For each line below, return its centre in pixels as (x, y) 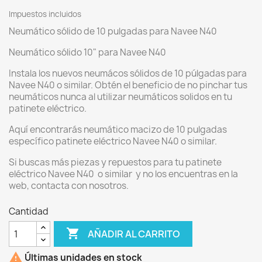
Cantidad (29, 211)
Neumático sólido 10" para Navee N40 (87, 52)
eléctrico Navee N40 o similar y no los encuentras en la (123, 174)
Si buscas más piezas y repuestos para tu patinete (115, 162)
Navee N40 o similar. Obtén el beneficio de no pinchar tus (128, 85)
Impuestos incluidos (45, 14)
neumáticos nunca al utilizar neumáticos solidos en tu (120, 97)
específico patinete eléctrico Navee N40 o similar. (113, 141)
